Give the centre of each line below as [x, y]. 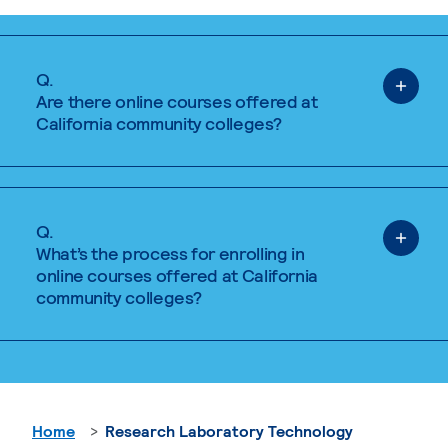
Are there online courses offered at [177, 101]
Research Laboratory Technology [229, 430]
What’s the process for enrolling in [170, 253]
